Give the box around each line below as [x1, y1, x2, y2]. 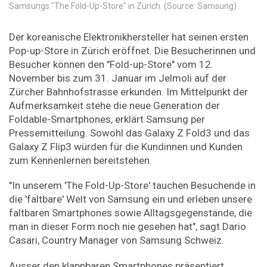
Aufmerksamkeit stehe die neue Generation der [9, 99, 220, 111]
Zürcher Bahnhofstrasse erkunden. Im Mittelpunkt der [9, 85, 248, 98]
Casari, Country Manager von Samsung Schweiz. [9, 234, 224, 247]
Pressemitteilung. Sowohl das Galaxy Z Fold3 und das [9, 126, 250, 139]
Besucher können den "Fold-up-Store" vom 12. [9, 58, 213, 70]
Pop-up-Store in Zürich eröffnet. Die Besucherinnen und [9, 44, 256, 57]
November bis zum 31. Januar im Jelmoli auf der [9, 72, 226, 84]
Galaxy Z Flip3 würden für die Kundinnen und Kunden [9, 140, 243, 153]
